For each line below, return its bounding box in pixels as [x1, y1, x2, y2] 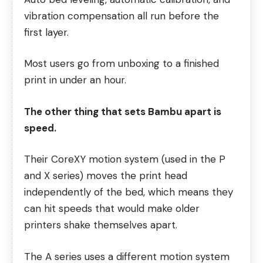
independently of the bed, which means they [24, 186, 233, 199]
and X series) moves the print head [24, 169, 187, 183]
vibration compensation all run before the [24, 9, 219, 22]
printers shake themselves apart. [24, 218, 177, 232]
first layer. [24, 25, 69, 39]
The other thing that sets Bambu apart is [24, 104, 221, 118]
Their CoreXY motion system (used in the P [24, 153, 225, 166]
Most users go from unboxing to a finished [24, 57, 219, 70]
